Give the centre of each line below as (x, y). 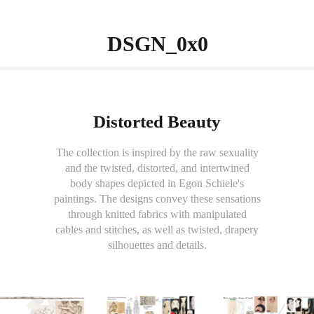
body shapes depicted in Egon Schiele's (157, 183)
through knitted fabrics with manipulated (157, 214)
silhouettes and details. (157, 245)
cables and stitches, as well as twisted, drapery (157, 230)
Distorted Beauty (157, 122)
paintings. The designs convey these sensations (157, 199)
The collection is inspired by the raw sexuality (157, 152)
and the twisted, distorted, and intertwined (157, 168)
